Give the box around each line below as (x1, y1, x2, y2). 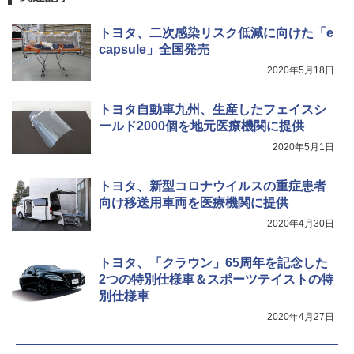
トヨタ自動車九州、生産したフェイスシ (99, 102, 326, 116)
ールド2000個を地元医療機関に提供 (99, 119, 304, 133)
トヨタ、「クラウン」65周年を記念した (99, 255, 328, 269)
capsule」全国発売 (99, 42, 209, 56)
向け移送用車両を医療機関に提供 (99, 195, 288, 209)
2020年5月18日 (267, 64, 334, 76)
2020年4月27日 (267, 311, 334, 322)
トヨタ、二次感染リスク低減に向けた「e (99, 25, 333, 40)
